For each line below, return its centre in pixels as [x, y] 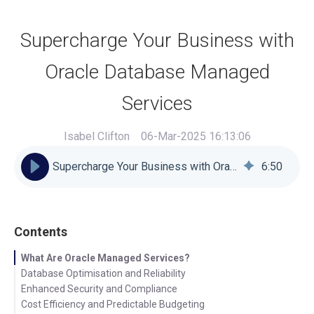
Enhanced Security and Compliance [99, 289]
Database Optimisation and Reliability [103, 274]
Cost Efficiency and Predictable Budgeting [113, 305]
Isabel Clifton [96, 137]
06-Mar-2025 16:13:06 [196, 137]
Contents [41, 232]
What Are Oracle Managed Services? [105, 258]
